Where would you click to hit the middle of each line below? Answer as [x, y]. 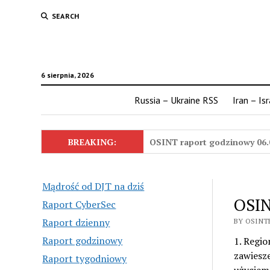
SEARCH [65, 16]
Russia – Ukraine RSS [176, 100]
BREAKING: [93, 142]
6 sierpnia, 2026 [67, 75]
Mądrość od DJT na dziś [93, 186]
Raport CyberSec [79, 204]
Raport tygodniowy [85, 259]
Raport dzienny [76, 222]
